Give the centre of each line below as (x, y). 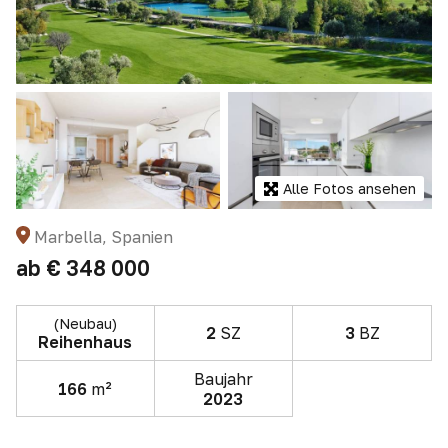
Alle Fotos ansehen (349, 188)
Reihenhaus (85, 341)
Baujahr (223, 378)
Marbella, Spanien (103, 237)
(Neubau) (85, 323)
